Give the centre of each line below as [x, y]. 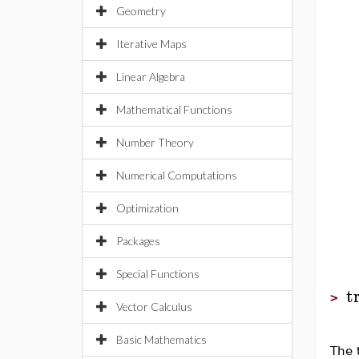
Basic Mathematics [161, 339]
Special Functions [158, 274]
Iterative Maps [151, 44]
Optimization [147, 208]
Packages [138, 241]
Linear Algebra [151, 77]
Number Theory [155, 142]
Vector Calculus [154, 307]
